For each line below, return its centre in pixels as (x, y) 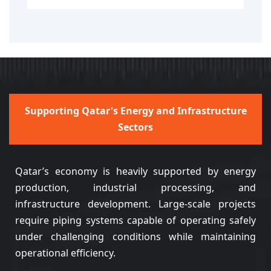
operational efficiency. (65, 253)
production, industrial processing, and (135, 188)
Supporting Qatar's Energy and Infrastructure (135, 111)
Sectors (135, 127)
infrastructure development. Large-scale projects (135, 204)
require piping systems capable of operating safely (135, 220)
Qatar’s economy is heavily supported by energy (135, 171)
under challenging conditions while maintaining (135, 237)
